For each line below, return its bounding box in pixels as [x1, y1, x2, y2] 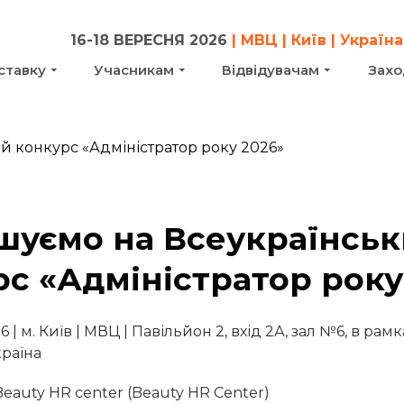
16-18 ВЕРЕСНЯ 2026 [70, 32, 228, 49]
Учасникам [94, 61, 175, 78]
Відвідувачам [222, 61, 320, 78]
